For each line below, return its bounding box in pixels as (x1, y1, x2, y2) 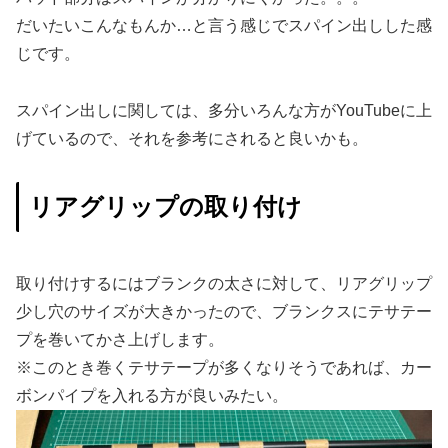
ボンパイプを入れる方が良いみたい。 (16, 387, 288, 405)
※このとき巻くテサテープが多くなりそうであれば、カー (16, 359, 432, 377)
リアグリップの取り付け (29, 192, 302, 220)
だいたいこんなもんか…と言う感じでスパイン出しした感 (16, 16, 432, 34)
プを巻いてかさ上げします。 (16, 331, 224, 349)
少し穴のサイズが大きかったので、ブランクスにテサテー (16, 303, 432, 321)
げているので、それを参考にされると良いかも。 (16, 129, 368, 147)
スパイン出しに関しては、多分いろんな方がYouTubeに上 (16, 101, 432, 119)
